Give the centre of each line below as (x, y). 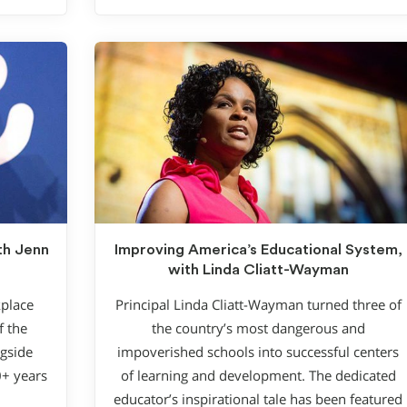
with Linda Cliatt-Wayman (258, 270)
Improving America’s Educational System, (258, 250)
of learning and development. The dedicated (258, 375)
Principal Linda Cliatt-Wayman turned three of (258, 304)
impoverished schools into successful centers (258, 352)
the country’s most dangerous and (258, 328)
